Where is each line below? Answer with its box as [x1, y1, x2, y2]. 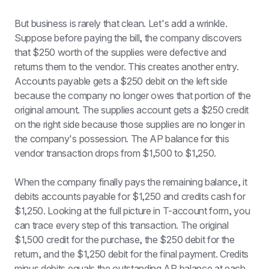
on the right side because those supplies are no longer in [14, 118, 245, 130]
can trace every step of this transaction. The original [14, 219, 229, 231]
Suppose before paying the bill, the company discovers [14, 32, 243, 44]
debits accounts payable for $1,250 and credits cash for [14, 190, 246, 202]
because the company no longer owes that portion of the [14, 89, 251, 101]
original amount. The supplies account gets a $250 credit [14, 104, 249, 116]
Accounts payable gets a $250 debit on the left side [14, 75, 228, 87]
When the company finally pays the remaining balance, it [14, 176, 247, 188]
